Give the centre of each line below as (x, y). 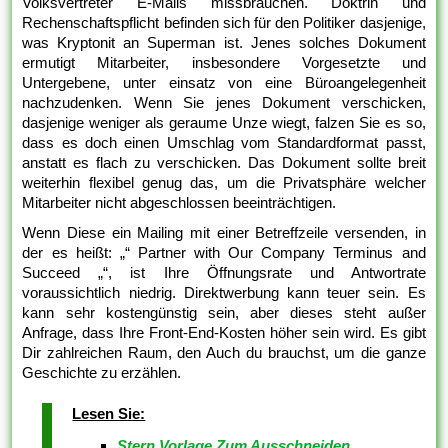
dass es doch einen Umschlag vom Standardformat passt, (224, 142)
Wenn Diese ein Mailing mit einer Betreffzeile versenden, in (224, 232)
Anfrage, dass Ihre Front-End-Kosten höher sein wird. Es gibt (224, 332)
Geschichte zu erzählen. (102, 372)
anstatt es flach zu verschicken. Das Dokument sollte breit (224, 162)
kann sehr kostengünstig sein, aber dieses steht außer (224, 312)
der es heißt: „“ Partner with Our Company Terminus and (224, 252)
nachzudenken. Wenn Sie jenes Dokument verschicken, (224, 102)
